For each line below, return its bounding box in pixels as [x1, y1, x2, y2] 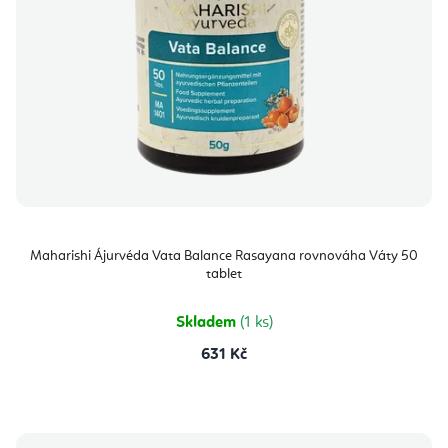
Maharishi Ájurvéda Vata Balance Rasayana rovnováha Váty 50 [30, 249, 418, 264]
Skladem [175, 315, 240, 332]
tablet [206, 267, 242, 282]
